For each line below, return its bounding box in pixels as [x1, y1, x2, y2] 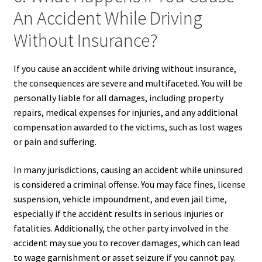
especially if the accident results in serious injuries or [13, 207, 223, 219]
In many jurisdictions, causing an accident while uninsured [13, 163, 243, 175]
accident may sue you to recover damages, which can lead [13, 236, 240, 249]
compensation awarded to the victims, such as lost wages [13, 121, 243, 133]
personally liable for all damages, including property [13, 92, 223, 104]
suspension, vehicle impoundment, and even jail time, [13, 192, 227, 205]
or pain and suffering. [13, 136, 96, 148]
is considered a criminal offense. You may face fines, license [13, 178, 246, 190]
